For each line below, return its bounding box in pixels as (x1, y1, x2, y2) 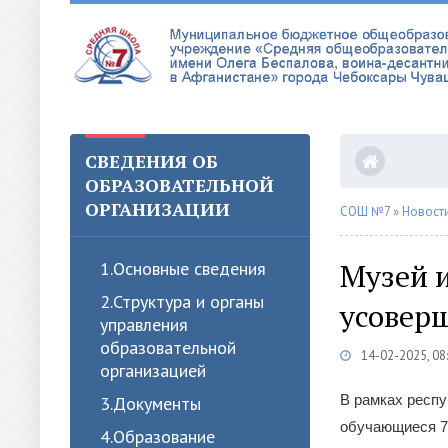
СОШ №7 (340, 203, 390, 220)
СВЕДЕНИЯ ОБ (85, 149, 218, 173)
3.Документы (100, 392, 201, 415)
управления (100, 313, 188, 336)
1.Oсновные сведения (100, 257, 266, 280)
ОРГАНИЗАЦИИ (85, 197, 230, 221)
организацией (100, 359, 206, 382)
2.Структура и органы (100, 290, 264, 313)
